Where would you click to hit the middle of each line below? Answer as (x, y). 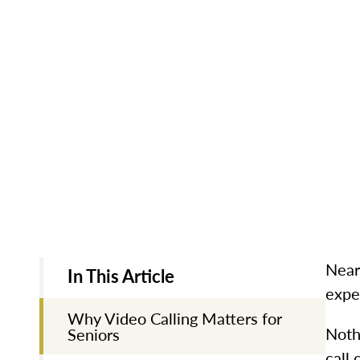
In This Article (121, 275)
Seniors (93, 334)
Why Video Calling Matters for (174, 318)
